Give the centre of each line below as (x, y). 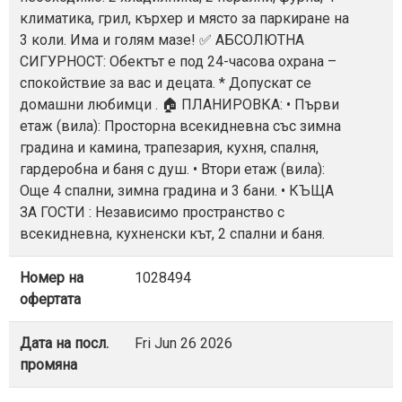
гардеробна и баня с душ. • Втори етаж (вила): (172, 169)
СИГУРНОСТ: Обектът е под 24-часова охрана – (178, 61)
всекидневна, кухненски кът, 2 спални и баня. (172, 233)
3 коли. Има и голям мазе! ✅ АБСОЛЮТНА (162, 39)
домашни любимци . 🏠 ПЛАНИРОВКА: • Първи (179, 104)
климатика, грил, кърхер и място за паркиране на (184, 18)
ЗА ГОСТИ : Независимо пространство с (152, 212)
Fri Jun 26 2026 (184, 343)
